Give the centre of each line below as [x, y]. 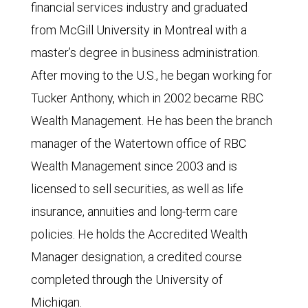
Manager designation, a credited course [136, 257]
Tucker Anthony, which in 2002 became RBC [147, 98]
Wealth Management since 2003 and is [134, 166]
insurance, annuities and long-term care [134, 211]
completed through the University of [127, 279]
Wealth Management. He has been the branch [152, 121]
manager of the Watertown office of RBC [139, 143]
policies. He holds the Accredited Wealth [139, 234]
